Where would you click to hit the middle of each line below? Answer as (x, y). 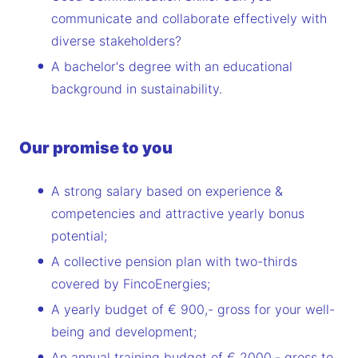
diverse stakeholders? (116, 41)
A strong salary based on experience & (167, 191)
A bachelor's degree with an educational (172, 67)
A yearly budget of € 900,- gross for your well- (193, 310)
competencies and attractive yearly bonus (178, 214)
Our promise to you (96, 148)
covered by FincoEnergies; (131, 284)
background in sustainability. (137, 89)
